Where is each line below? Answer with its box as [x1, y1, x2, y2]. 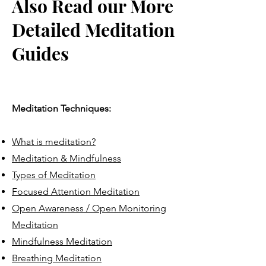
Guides [12, 42, 69, 65]
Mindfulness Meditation [12, 236, 112, 247]
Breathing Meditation [12, 252, 102, 264]
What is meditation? [12, 136, 96, 147]
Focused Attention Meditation [12, 186, 140, 197]
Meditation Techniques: [12, 103, 111, 114]
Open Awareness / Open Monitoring [12, 202, 166, 214]
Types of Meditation [12, 169, 96, 180]
